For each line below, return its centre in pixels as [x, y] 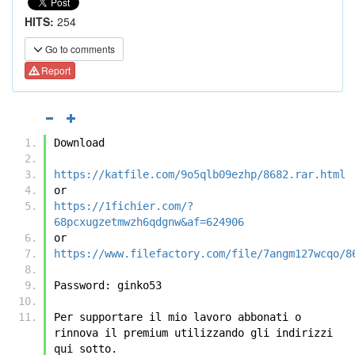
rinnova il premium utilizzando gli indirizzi [193, 332]
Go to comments [79, 49]
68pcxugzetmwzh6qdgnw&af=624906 [149, 221]
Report [55, 71]
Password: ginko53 [111, 285]
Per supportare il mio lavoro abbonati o [177, 317]
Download [79, 142]
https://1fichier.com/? [124, 206]
